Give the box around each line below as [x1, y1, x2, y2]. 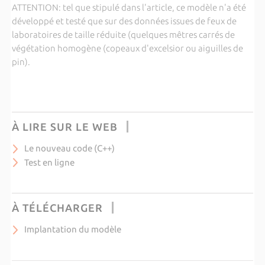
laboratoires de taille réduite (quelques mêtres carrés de [11, 30, 235, 40]
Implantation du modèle [24, 224, 121, 234]
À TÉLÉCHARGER [11, 202, 103, 214]
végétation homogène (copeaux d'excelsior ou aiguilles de [11, 43, 243, 53]
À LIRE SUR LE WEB [11, 121, 118, 132]
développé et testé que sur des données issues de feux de [11, 16, 237, 26]
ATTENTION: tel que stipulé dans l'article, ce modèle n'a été [11, 2, 246, 12]
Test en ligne [24, 157, 75, 167]
